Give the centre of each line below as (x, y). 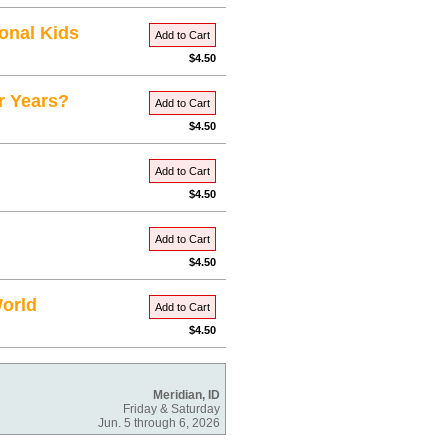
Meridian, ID (186, 395)
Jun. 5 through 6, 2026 (159, 423)
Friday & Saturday (171, 409)
